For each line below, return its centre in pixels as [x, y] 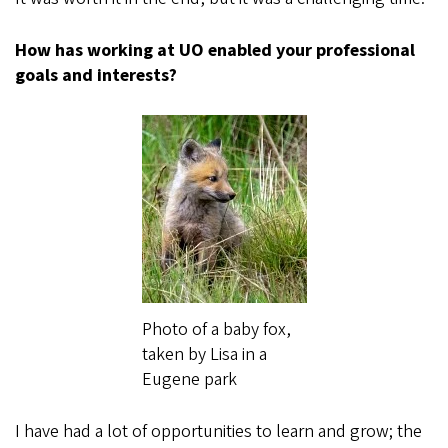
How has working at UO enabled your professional [215, 51]
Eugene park [189, 380]
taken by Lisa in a [204, 355]
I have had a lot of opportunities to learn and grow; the [218, 432]
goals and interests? [96, 76]
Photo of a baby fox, [216, 330]
